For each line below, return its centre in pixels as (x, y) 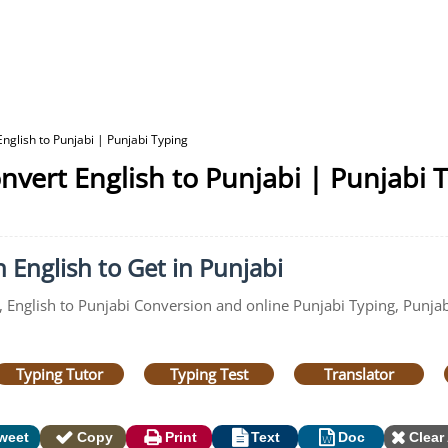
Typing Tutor (59, 374)
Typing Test (209, 374)
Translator (359, 374)
